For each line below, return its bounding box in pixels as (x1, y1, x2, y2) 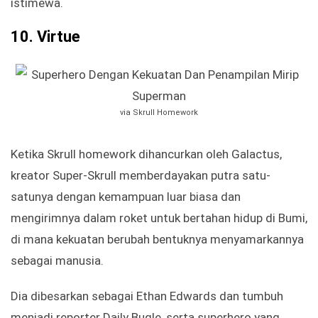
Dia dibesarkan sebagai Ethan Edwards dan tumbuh (11, 289, 283, 304)
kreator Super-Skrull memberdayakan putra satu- (11, 168, 270, 183)
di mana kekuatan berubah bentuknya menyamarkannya (11, 232, 304, 247)
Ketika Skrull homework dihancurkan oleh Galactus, (11, 147, 282, 162)
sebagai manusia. (11, 253, 104, 268)
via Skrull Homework (120, 108, 198, 118)
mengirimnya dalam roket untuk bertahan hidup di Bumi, (11, 211, 307, 226)
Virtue (37, 28, 80, 46)
